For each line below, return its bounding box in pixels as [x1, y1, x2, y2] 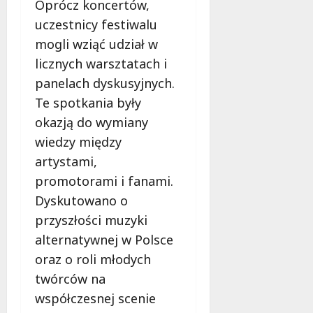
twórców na [35, 270, 105, 288]
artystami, [35, 153, 97, 170]
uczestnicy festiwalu [35, 16, 157, 34]
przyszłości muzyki [35, 212, 147, 229]
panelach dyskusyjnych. [35, 75, 175, 92]
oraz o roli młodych [35, 251, 151, 268]
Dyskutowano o [35, 192, 128, 210]
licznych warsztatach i [35, 55, 167, 73]
